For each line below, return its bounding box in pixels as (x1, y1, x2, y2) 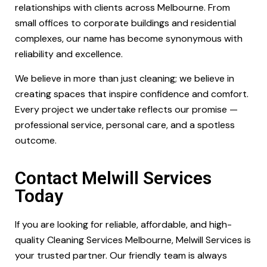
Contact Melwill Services (15, 167, 212, 188)
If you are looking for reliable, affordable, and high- (15, 218, 232, 231)
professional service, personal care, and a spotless (15, 119, 235, 131)
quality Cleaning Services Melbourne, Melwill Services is (15, 234, 251, 246)
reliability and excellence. (15, 48, 123, 60)
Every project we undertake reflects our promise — (15, 103, 238, 116)
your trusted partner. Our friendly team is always (15, 249, 227, 262)
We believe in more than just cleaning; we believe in (15, 72, 234, 85)
